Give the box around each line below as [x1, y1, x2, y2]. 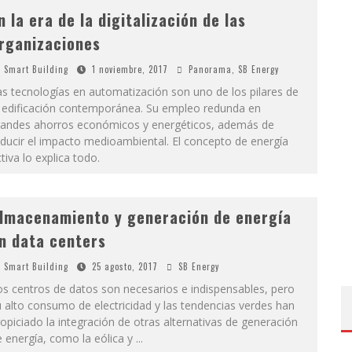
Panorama [188, 63, 232, 75]
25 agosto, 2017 [91, 260, 158, 273]
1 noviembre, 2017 [91, 63, 168, 75]
